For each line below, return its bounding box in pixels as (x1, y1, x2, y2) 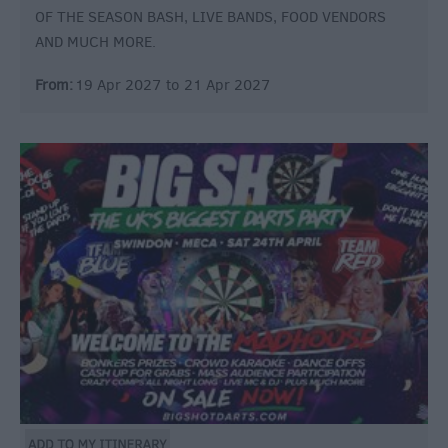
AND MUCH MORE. (35, 31, 156, 52)
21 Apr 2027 (184, 74, 270, 95)
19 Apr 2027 (75, 74, 161, 95)
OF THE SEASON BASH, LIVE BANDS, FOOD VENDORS (35, 6, 386, 27)
